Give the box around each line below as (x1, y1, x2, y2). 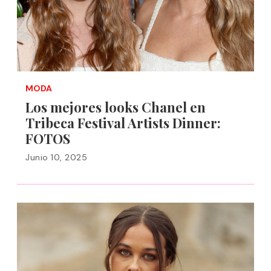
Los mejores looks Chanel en (25, 98, 206, 116)
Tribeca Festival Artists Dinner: (25, 114, 221, 132)
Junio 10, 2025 (25, 152, 87, 163)
